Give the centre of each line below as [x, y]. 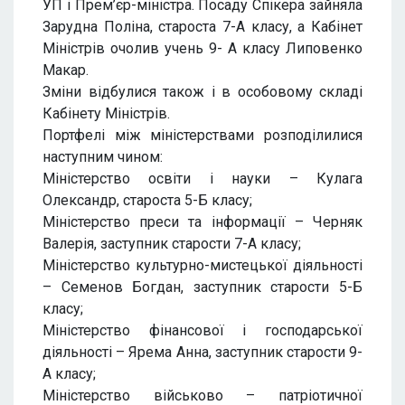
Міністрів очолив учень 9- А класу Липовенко [202, 48]
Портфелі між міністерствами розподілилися [202, 135]
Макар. [66, 70]
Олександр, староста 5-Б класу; [147, 200]
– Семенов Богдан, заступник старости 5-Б [202, 287]
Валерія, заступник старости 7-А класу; [172, 244]
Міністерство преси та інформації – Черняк [202, 222]
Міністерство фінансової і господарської [202, 330]
